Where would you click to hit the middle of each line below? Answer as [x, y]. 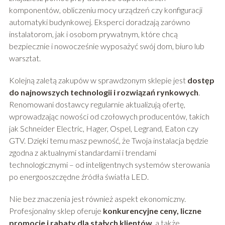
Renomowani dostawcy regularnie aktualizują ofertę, [97, 104]
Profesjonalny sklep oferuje [56, 211]
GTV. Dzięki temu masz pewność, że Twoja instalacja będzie [108, 141]
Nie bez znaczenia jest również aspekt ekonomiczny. [97, 199]
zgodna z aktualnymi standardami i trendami [82, 153]
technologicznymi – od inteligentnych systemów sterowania [109, 165]
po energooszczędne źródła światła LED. [79, 177]
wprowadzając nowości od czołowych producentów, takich [109, 117]
